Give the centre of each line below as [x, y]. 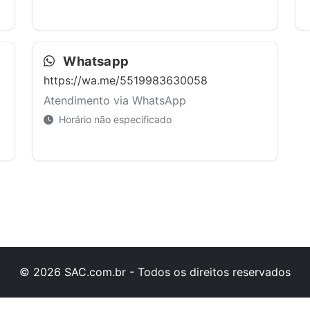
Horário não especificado [114, 120]
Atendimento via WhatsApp [115, 101]
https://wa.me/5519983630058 [126, 81]
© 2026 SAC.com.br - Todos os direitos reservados [155, 272]
